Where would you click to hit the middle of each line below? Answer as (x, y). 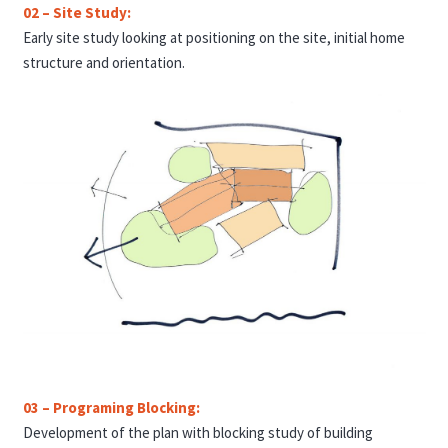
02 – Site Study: (76, 13)
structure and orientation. (103, 63)
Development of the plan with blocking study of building (197, 432)
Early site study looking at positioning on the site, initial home (213, 38)
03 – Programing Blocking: (111, 407)
